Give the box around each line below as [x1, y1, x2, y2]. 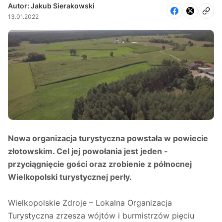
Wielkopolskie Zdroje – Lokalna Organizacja [8, 198, 172, 208]
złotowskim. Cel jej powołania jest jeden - [8, 146, 168, 157]
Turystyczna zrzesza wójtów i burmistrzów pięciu [8, 211, 194, 221]
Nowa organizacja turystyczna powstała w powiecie [8, 133, 208, 144]
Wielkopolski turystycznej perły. [8, 172, 134, 182]
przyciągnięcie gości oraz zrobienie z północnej [8, 159, 192, 169]
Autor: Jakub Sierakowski [8, 1, 95, 10]
